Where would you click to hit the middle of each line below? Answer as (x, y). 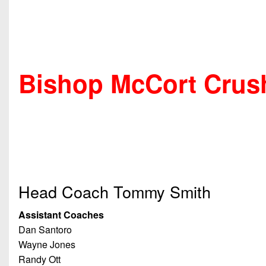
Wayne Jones (47, 244)
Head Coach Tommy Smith (115, 191)
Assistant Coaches (61, 214)
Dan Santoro (45, 229)
